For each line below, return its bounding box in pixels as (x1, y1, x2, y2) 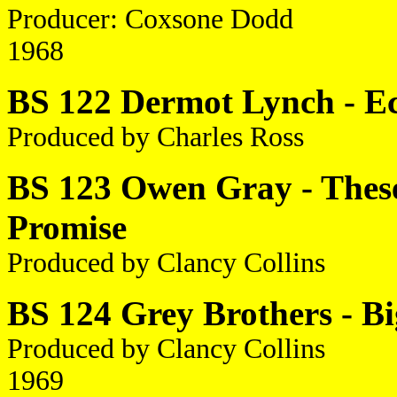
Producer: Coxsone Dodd (7, 4, 293, 35)
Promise (7, 208, 127, 246)
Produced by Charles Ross (7, 121, 304, 152)
